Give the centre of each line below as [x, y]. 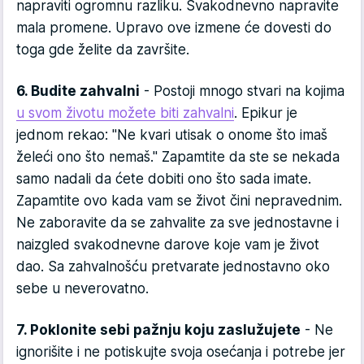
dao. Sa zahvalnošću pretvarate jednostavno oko [173, 267]
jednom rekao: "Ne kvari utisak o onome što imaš [172, 135]
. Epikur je [266, 113]
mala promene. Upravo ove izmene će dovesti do [174, 28]
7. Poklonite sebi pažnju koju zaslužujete [158, 330]
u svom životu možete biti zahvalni [125, 113]
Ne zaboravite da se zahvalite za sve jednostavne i [178, 223]
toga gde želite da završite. [103, 50]
